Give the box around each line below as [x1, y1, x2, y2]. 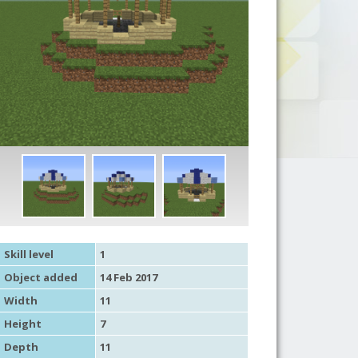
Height [3, 316, 42, 331]
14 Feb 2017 [99, 269, 157, 284]
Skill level [3, 246, 54, 261]
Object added [3, 269, 78, 284]
